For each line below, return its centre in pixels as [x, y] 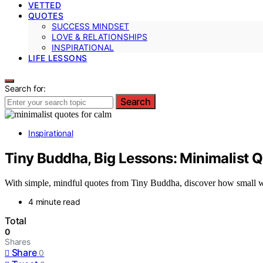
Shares [18, 242]
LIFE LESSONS [58, 58]
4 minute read [54, 202]
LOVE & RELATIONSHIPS [100, 36]
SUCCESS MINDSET [90, 26]
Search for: [26, 88]
